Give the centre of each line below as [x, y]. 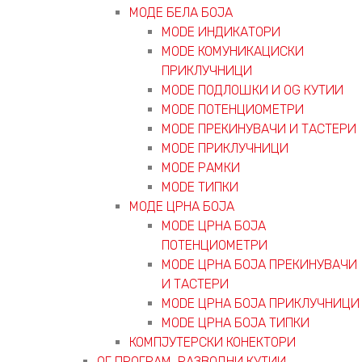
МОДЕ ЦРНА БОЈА [182, 206]
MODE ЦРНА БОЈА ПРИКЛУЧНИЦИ [261, 303]
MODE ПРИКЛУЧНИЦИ [225, 148]
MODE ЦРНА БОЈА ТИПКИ [236, 322]
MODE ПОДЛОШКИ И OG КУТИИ [253, 90]
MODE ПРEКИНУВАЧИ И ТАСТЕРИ [259, 128]
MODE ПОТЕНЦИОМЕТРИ [233, 109]
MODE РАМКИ [201, 167]
